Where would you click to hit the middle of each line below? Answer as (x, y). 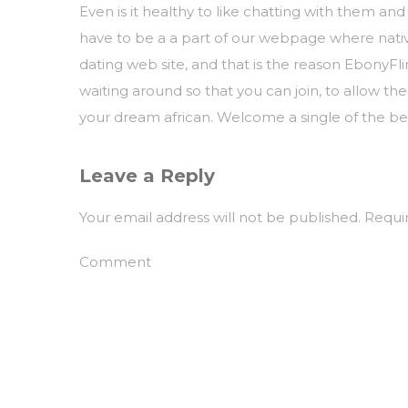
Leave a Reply (147, 176)
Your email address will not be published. (220, 217)
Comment (115, 262)
